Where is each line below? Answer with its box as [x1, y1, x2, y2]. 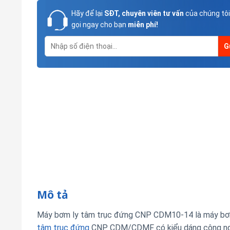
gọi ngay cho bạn [71, 21, 128, 29]
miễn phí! [128, 21, 158, 29]
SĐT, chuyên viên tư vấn [103, 9, 184, 18]
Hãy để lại [71, 9, 103, 18]
